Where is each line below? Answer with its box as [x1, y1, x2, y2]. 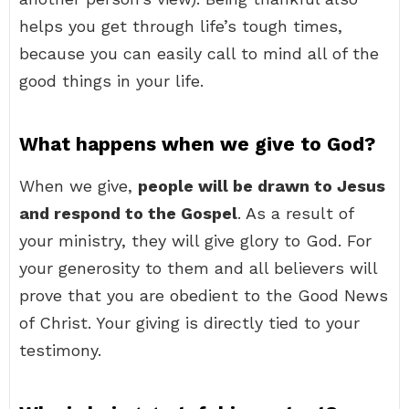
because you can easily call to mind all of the [19, 44, 379, 63]
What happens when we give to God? [19, 132, 375, 155]
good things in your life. [19, 71, 204, 90]
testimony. [19, 341, 101, 360]
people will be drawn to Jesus [138, 176, 385, 195]
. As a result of [237, 204, 353, 223]
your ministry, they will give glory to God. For [19, 231, 372, 250]
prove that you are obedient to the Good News [19, 286, 388, 305]
